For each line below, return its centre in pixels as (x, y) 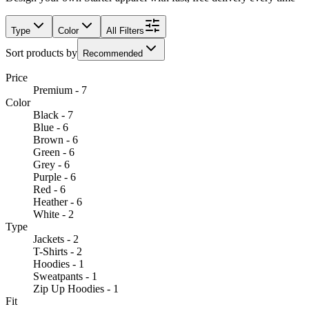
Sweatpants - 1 (65, 276)
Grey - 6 (51, 164)
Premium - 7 (60, 90)
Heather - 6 (58, 201)
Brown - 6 (56, 139)
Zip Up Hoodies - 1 (76, 288)
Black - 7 (53, 114)
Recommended (113, 53)
